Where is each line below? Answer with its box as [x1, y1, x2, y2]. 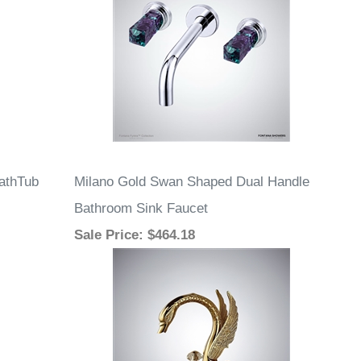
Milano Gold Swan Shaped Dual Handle [74, 178, 309, 193]
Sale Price [74, 231, 139, 247]
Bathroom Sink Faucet [74, 205, 208, 220]
